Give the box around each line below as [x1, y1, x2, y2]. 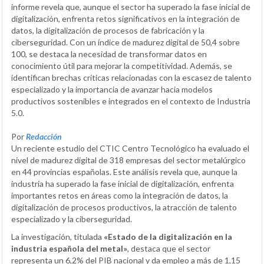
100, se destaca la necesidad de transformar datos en [11, 49, 207, 60]
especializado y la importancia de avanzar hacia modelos [11, 84, 213, 95]
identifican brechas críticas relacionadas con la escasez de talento [11, 72, 252, 83]
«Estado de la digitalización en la [104, 232, 232, 242]
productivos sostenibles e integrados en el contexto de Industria [11, 96, 250, 107]
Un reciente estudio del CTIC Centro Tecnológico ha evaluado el [11, 143, 249, 154]
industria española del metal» [11, 243, 127, 254]
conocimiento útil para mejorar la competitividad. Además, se [11, 61, 232, 71]
